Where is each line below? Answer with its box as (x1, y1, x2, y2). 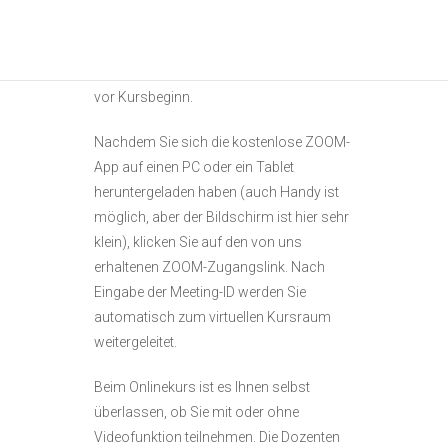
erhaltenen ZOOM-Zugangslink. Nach (94, 259, 325, 275)
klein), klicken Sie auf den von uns (94, 234, 302, 250)
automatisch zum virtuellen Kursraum (94, 309, 331, 325)
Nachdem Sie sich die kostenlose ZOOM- (94, 134, 350, 150)
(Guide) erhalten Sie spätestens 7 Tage (94, 64, 333, 80)
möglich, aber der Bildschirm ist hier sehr (94, 209, 349, 225)
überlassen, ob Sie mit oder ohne (94, 404, 299, 420)
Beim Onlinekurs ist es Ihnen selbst (94, 379, 310, 395)
